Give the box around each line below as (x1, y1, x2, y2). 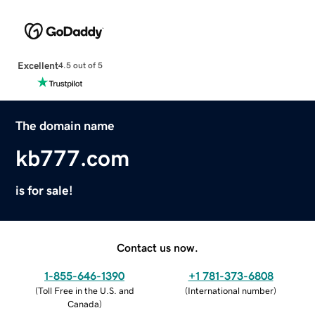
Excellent (17, 60, 58, 70)
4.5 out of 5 (58, 61, 103, 70)
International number (188, 285, 274, 295)
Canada (67, 299, 99, 309)
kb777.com (15, 146, 130, 169)
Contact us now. (117, 241, 198, 253)
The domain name (15, 119, 115, 132)
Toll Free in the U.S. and (37, 285, 134, 295)
